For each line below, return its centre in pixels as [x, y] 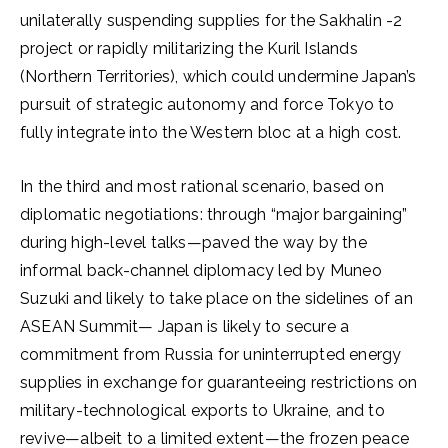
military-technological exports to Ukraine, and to [202, 410]
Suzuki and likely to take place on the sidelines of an [216, 298]
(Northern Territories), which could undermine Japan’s [218, 76]
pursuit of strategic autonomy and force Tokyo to [207, 104]
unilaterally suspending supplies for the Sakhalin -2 [211, 20]
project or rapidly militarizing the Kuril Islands [189, 48]
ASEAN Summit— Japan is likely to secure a [185, 326]
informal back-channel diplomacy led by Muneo [201, 270]
